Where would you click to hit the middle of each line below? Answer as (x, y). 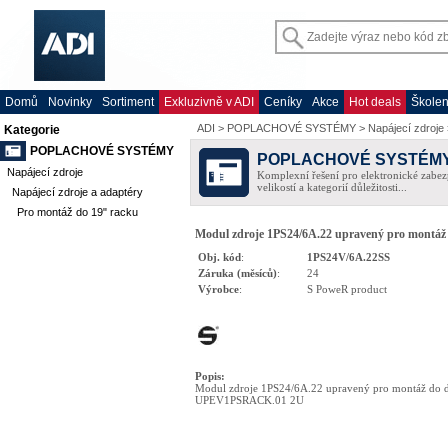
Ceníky (283, 102)
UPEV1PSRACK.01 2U (249, 400)
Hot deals (375, 102)
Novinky (70, 102)
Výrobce (218, 289)
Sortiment (128, 102)
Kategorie (32, 130)
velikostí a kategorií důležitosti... (332, 187)
